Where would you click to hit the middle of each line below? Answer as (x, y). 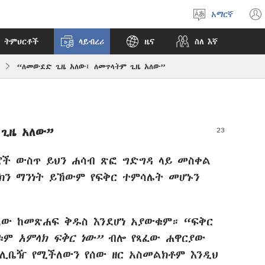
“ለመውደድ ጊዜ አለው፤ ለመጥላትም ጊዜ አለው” (91, 66)
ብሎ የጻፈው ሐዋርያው (157, 238)
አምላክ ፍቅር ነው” (63, 238)
